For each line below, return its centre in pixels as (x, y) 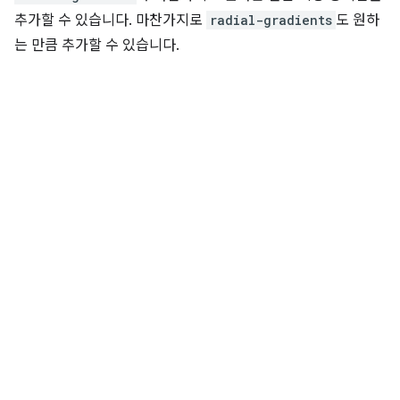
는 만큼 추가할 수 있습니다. (97, 46)
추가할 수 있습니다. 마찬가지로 (110, 21)
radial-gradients (271, 21)
